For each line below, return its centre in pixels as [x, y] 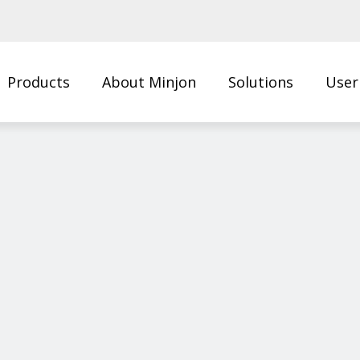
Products [39, 82]
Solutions [261, 82]
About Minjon [149, 82]
